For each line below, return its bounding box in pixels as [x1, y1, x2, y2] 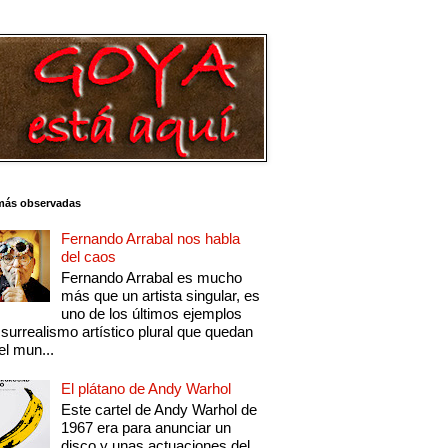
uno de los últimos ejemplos [61, 305, 243, 323]
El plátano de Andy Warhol [61, 380, 232, 398]
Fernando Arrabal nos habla [61, 230, 241, 248]
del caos [61, 248, 117, 266]
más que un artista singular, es [61, 287, 261, 305]
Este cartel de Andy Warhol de [61, 401, 258, 419]
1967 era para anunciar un [61, 419, 232, 437]
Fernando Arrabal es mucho [61, 269, 243, 287]
